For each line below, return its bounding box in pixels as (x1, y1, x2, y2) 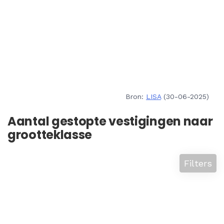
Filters (184, 158, 212, 168)
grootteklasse (7, 126, 92, 143)
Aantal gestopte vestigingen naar (7, 113, 213, 129)
